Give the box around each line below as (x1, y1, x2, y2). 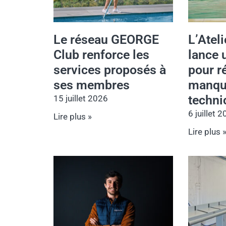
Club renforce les (53, 47, 149, 63)
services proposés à (53, 63, 166, 78)
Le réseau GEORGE (53, 32, 159, 47)
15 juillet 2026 (53, 93, 108, 104)
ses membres (53, 78, 130, 93)
